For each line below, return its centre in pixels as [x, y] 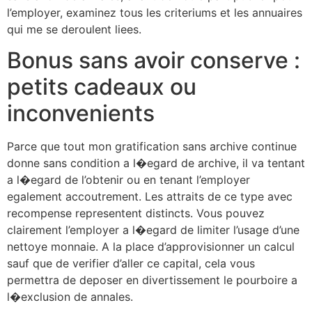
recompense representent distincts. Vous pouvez [136, 213]
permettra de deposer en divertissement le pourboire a [152, 280]
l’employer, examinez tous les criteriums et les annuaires [155, 12]
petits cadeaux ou [102, 87]
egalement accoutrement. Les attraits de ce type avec [150, 197]
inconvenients [81, 114]
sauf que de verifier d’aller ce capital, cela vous [131, 264]
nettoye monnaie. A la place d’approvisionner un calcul [151, 247]
